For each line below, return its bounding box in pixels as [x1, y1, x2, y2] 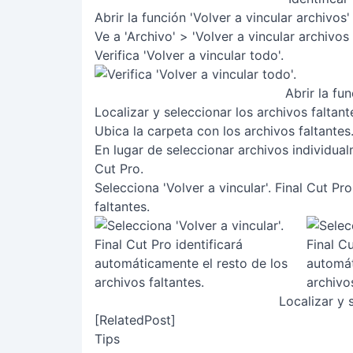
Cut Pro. [95, 161, 143, 176]
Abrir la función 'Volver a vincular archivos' [95, 9, 350, 25]
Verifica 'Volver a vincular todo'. [95, 47, 284, 63]
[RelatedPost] [95, 312, 176, 328]
